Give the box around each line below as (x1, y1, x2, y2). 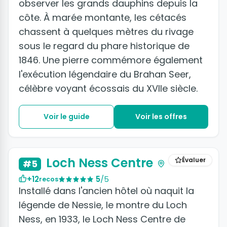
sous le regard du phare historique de (19, 40, 190, 53)
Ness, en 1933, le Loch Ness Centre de (19, 212, 185, 225)
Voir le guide (43, 111, 90, 122)
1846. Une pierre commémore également (19, 54, 203, 67)
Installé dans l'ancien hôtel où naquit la (19, 184, 194, 197)
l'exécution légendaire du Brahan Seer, (19, 68, 191, 81)
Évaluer (182, 156, 206, 165)
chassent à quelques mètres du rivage (19, 25, 194, 39)
